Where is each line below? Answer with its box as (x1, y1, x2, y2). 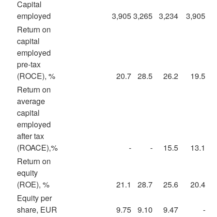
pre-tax (17, 59, 41, 70)
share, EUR (17, 204, 57, 215)
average (17, 95, 45, 107)
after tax (17, 130, 44, 141)
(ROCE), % (17, 70, 55, 81)
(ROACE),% (17, 142, 58, 153)
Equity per (17, 192, 52, 203)
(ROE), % (17, 179, 49, 190)
